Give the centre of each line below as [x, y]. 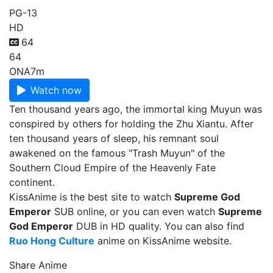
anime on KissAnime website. [163, 241]
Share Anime [38, 265]
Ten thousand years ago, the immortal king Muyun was [136, 109]
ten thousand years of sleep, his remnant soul [114, 138]
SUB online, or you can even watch [135, 211]
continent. [32, 182]
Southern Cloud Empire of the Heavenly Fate [112, 168]
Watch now [56, 90]
